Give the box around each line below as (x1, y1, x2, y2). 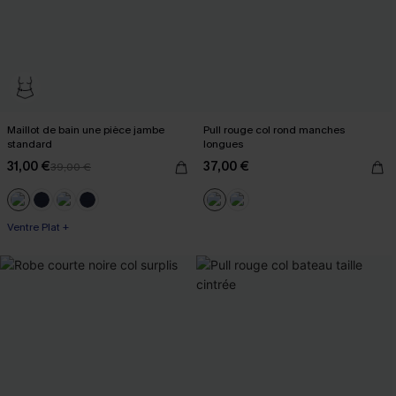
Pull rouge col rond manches (203, 122, 345, 137)
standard (7, 136, 52, 151)
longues (203, 136, 243, 151)
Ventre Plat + (7, 219, 69, 234)
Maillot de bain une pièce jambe (7, 122, 164, 137)
